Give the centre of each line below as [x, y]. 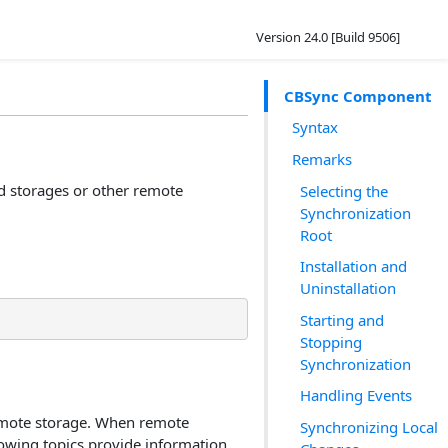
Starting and [342, 319]
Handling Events [356, 395]
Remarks [322, 158]
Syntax [315, 127]
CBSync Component [358, 95]
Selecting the [344, 190]
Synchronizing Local [369, 426]
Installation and [353, 266]
